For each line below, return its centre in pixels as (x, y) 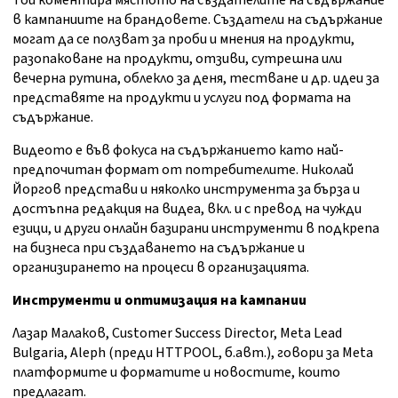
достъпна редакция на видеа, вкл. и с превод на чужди (187, 209)
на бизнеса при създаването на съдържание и (159, 248)
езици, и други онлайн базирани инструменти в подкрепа (196, 229)
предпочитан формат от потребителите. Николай (183, 170)
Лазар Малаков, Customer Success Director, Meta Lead (177, 334)
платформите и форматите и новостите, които (176, 373)
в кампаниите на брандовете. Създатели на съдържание (198, 20)
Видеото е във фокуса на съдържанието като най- (178, 151)
